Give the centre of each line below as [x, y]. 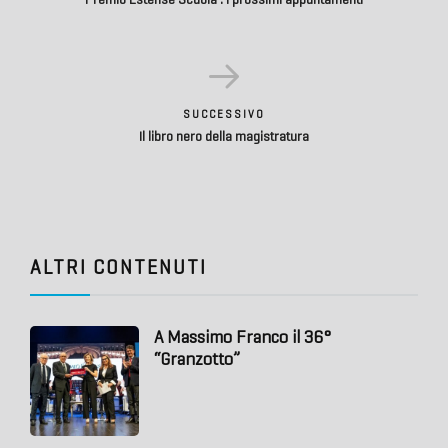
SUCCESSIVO [224, 114]
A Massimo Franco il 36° [243, 337]
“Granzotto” [197, 359]
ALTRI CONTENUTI [118, 268]
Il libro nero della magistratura [224, 137]
